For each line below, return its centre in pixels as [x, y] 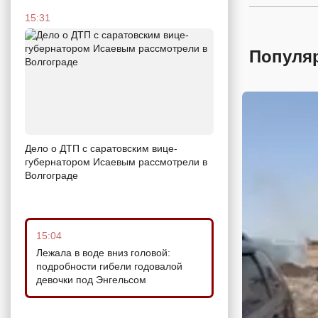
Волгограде [51, 175]
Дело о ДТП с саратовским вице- [101, 148]
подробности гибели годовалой [109, 266]
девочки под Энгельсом [91, 279]
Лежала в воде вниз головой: [103, 252]
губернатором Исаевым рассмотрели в [116, 161]
